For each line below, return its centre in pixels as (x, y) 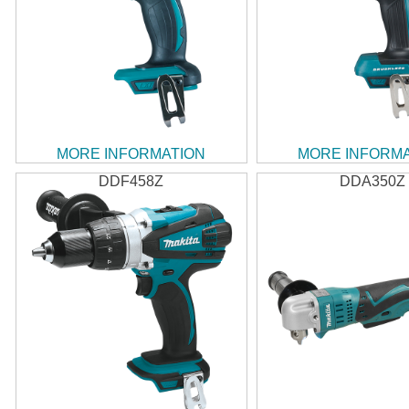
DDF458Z (131, 181)
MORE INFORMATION (131, 154)
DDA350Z (372, 181)
